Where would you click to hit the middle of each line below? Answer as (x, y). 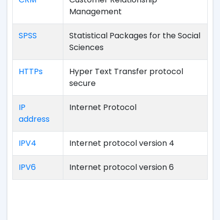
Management (96, 12)
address (34, 119)
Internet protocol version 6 (122, 167)
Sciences (86, 47)
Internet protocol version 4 (122, 143)
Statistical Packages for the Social (135, 36)
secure (82, 83)
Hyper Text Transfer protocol (126, 71)
